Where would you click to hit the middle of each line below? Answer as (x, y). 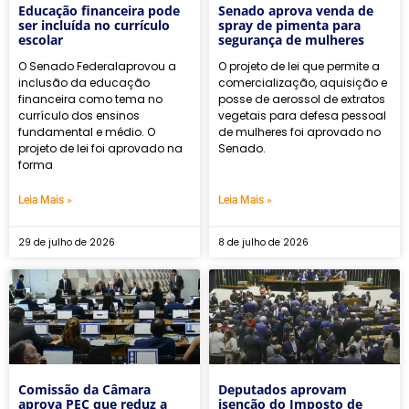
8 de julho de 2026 (263, 242)
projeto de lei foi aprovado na (100, 148)
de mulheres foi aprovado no (299, 131)
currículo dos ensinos (79, 115)
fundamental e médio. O (87, 131)
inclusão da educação (84, 82)
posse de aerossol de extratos (302, 99)
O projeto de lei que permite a (299, 66)
